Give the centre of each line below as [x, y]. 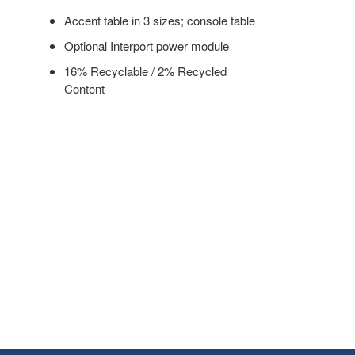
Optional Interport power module [147, 45]
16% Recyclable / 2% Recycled [146, 71]
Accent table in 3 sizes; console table [160, 20]
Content [85, 88]
